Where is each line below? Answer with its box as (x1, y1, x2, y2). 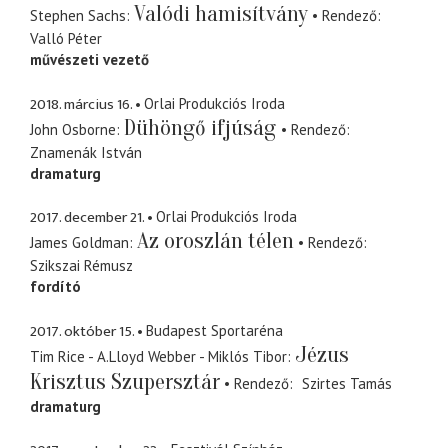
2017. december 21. (30, 205, 144, 231)
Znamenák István (30, 142, 142, 162)
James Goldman (30, 233, 129, 253)
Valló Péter (30, 29, 102, 49)
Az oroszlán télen (137, 228, 294, 255)
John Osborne (30, 119, 116, 139)
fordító (30, 277, 81, 297)
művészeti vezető (30, 50, 149, 70)
